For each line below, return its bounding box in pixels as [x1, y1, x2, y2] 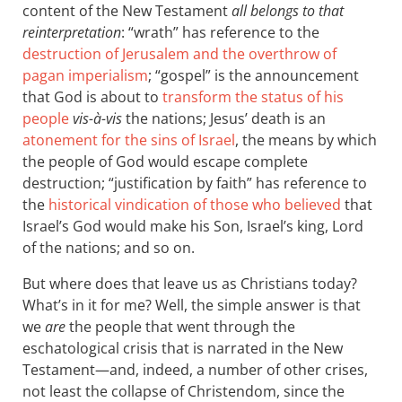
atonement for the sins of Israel [22, 130, 235, 150]
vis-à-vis [73, 109, 122, 128]
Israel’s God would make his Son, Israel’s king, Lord [22, 216, 363, 236]
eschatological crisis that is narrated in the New [22, 338, 343, 358]
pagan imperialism [22, 66, 148, 85]
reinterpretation [22, 22, 121, 42]
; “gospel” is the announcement [148, 66, 359, 85]
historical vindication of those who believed [48, 195, 341, 214]
